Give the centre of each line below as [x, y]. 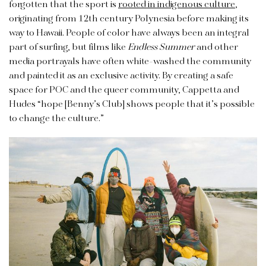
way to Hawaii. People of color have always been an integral [129, 33]
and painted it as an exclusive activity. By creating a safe [121, 76]
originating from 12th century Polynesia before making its [129, 19]
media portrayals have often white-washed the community [130, 61]
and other [216, 47]
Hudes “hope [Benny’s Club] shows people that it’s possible [132, 104]
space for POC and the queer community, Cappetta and [124, 90]
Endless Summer [161, 47]
